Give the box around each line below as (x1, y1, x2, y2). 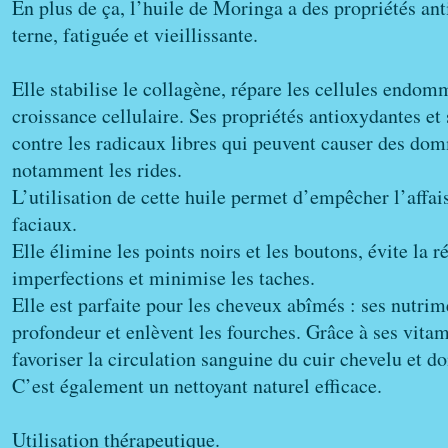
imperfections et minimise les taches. (12, 264, 315, 291)
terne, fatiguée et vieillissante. (12, 21, 258, 48)
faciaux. (12, 210, 77, 237)
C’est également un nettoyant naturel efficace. (12, 372, 382, 399)
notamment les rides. (12, 156, 182, 183)
